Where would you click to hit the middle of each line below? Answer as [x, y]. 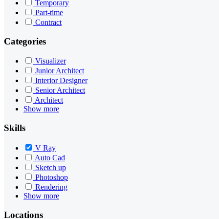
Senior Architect [60, 90]
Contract [48, 22]
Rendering [51, 187]
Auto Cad [50, 157]
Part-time [49, 12]
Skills [15, 128]
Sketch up [51, 167]
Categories [25, 41]
